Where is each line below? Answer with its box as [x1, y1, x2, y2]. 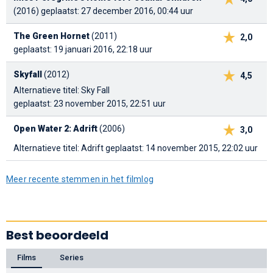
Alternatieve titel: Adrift [13, 143, 105, 154]
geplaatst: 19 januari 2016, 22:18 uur [13, 44, 152, 55]
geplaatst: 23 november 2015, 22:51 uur [13, 99, 166, 109]
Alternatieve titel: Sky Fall [13, 85, 110, 96]
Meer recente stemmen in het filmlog [6, 174, 154, 185]
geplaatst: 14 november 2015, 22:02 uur [105, 143, 258, 154]
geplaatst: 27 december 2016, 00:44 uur [41, 6, 193, 16]
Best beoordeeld [6, 227, 108, 244]
